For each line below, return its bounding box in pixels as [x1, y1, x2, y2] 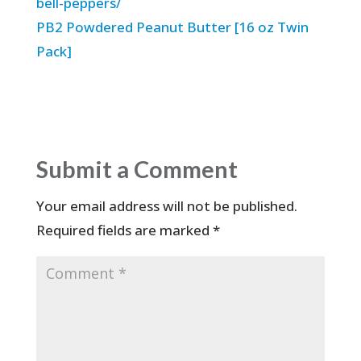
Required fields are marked [35, 221, 213, 240]
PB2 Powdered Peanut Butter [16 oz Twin [35, 18, 309, 37]
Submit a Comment [35, 155, 238, 184]
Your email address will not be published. [35, 197, 297, 216]
